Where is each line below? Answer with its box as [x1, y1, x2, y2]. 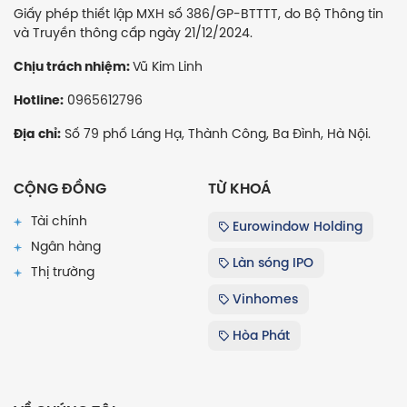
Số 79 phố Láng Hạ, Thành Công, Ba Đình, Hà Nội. [61, 124, 371, 143]
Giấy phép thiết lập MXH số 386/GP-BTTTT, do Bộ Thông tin [14, 4, 383, 23]
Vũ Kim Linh [133, 56, 203, 75]
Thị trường [27, 262, 94, 281]
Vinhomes [229, 289, 298, 308]
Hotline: [14, 91, 64, 108]
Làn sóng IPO [229, 253, 313, 272]
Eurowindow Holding [229, 216, 362, 235]
